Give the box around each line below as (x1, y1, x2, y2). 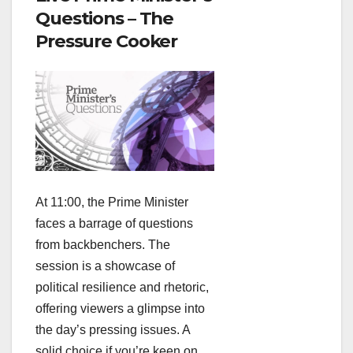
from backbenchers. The (35, 238, 170, 252)
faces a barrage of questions (35, 217, 193, 231)
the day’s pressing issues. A (35, 323, 190, 337)
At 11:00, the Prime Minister (35, 195, 188, 210)
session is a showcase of (35, 259, 175, 273)
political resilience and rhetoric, (35, 281, 209, 295)
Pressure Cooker (35, 30, 178, 53)
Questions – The (35, 7, 174, 30)
